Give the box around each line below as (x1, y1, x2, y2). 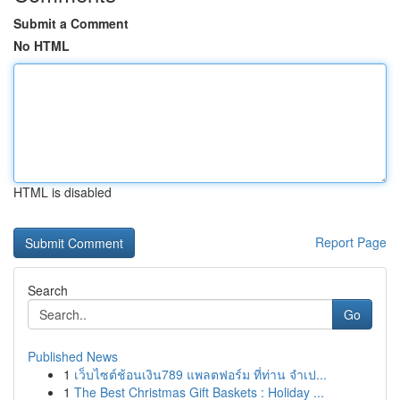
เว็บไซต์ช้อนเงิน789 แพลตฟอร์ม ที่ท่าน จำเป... (74, 365, 327, 383)
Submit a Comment (13, 14, 129, 32)
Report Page (315, 233, 387, 251)
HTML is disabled (13, 183, 112, 201)
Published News (28, 347, 118, 365)
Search (28, 281, 68, 299)
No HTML (13, 37, 70, 54)
